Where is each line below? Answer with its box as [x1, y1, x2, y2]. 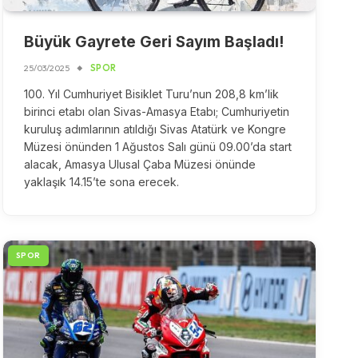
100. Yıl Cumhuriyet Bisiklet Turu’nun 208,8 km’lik [23, 86, 279, 101]
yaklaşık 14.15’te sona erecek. [23, 174, 182, 189]
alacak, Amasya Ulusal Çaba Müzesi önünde [23, 157, 256, 171]
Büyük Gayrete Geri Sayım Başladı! [23, 32, 284, 51]
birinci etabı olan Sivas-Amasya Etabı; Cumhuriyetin [23, 104, 289, 118]
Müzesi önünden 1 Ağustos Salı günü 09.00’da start [23, 139, 292, 153]
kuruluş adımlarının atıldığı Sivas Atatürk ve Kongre [23, 121, 286, 136]
